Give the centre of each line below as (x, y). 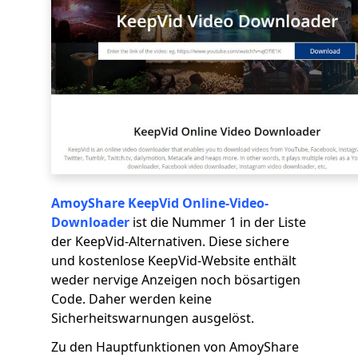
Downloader (90, 222)
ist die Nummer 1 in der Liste (218, 222)
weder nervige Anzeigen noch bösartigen (176, 280)
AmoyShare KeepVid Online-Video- (160, 203)
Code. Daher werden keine (131, 299)
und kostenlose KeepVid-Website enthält (174, 261)
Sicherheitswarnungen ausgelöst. (153, 318)
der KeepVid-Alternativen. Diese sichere (170, 241)
